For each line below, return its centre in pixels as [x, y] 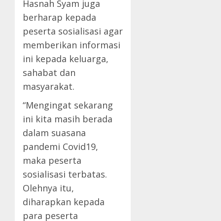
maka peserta [52, 161]
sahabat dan [49, 73]
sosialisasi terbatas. [65, 174]
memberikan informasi [72, 45]
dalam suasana [54, 133]
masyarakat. [49, 87]
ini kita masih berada [68, 119]
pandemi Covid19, [60, 147]
